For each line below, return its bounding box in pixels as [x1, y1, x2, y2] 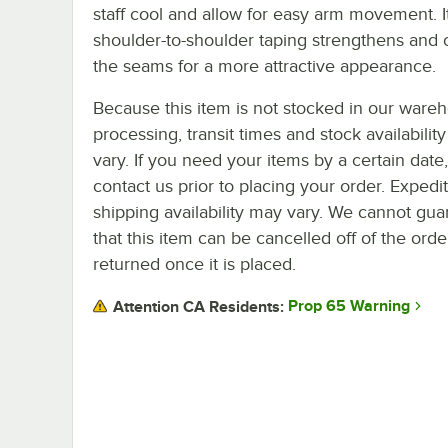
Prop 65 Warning [288, 297, 410, 316]
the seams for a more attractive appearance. [93, 55, 436, 76]
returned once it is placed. [93, 253, 296, 274]
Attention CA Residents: [113, 297, 284, 316]
